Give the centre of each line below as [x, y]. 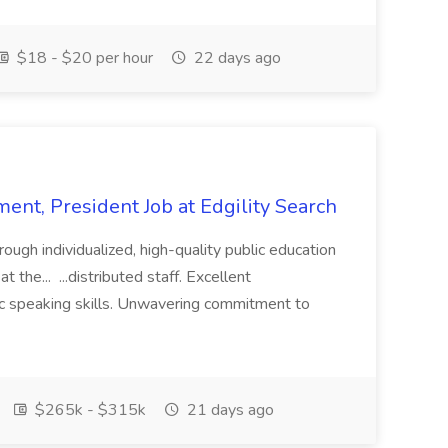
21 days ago [228, 410]
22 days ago [235, 58]
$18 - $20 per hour [83, 58]
